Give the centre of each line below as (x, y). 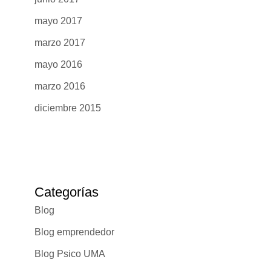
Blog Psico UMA (70, 253)
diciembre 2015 (67, 108)
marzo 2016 (60, 86)
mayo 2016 (58, 64)
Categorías (66, 192)
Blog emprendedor (74, 232)
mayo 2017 (58, 21)
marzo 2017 (60, 42)
